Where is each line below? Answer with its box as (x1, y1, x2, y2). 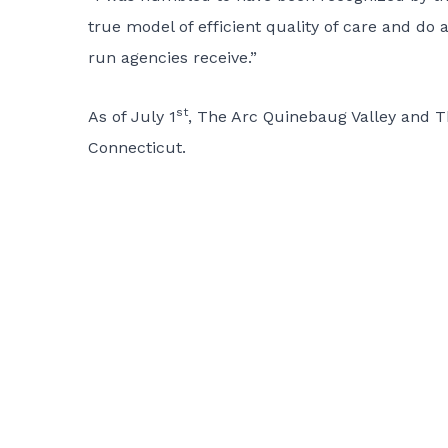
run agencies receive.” (88, 48, 257, 67)
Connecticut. (88, 138, 186, 157)
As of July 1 (88, 107, 176, 126)
